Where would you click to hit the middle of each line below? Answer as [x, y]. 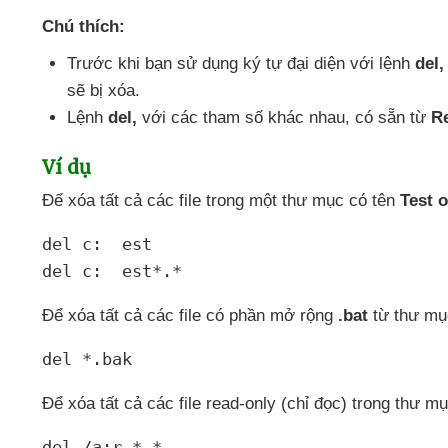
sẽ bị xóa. [103, 90]
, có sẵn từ [388, 117]
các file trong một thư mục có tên [273, 200]
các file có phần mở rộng [242, 315]
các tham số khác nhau [258, 117]
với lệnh [382, 63]
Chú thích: [83, 26]
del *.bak [87, 359]
